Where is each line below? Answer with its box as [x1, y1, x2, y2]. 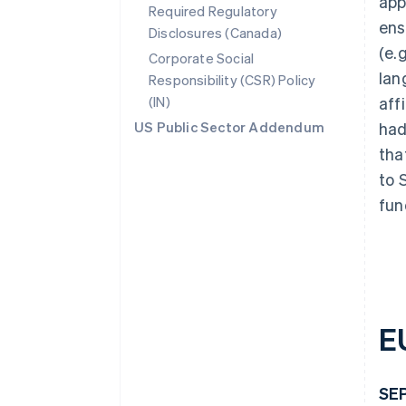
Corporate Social [149, 49, 255, 67]
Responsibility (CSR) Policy [149, 71, 316, 89]
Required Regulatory [149, 2, 277, 20]
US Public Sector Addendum [134, 118, 324, 136]
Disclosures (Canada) [149, 24, 282, 42]
